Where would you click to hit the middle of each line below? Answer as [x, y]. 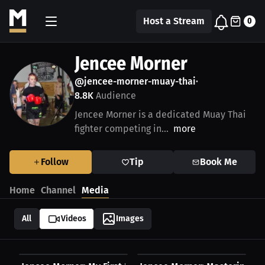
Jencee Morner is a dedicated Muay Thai [160, 114]
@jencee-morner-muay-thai [135, 81]
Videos [74, 219]
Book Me [219, 162]
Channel [58, 190]
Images [130, 219]
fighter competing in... [122, 129]
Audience [115, 96]
